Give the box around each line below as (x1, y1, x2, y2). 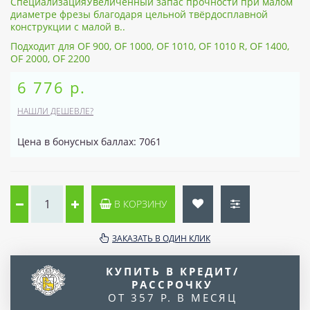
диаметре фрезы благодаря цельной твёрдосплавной (10, 7, 268, 21)
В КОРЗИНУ (111, 197, 167, 210)
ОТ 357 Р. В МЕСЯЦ (107, 290, 237, 304)
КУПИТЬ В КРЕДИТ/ (105, 264, 239, 278)
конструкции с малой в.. (10, 19, 125, 33)
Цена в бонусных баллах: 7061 (17, 134, 161, 148)
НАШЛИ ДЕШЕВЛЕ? (17, 104, 93, 117)
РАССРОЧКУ (131, 277, 213, 291)
